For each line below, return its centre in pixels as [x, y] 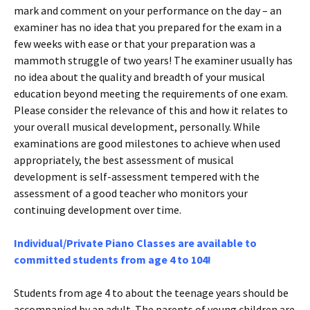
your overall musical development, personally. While [137, 127]
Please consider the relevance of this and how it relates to [151, 110]
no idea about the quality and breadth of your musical [139, 77]
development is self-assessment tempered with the [137, 176]
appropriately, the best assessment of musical [124, 160]
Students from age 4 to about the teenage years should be [151, 293]
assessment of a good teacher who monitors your [131, 193]
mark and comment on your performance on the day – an [148, 10]
